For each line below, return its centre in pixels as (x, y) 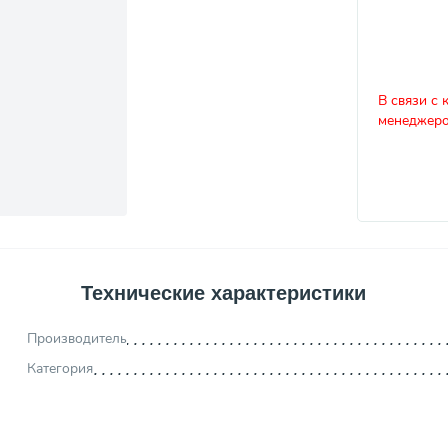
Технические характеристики (223, 293)
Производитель (76, 338)
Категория (59, 368)
